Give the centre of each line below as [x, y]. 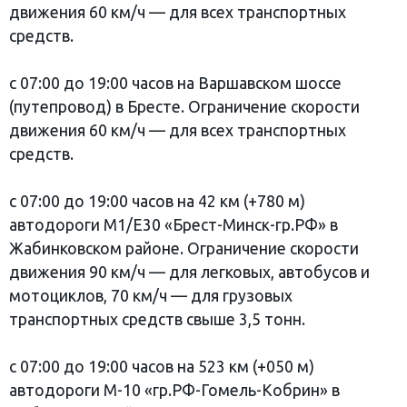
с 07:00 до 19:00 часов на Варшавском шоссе [175, 83]
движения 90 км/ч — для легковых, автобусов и [189, 272]
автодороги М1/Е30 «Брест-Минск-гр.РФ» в [174, 224]
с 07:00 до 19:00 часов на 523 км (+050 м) [162, 366]
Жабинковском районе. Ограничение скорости [184, 248]
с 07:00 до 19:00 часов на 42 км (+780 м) [157, 201]
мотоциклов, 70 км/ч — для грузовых [151, 295]
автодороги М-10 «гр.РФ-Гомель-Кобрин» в [174, 390]
